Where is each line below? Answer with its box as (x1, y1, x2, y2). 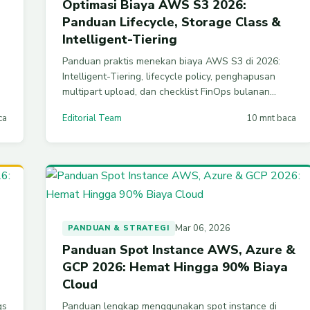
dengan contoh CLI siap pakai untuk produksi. (62, 100, 262, 114)
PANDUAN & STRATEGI (68, 223, 170, 234)
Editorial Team (62, 112, 122, 125)
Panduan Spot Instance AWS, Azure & (62, 241, 295, 259)
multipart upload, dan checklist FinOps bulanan (62, 85, 270, 99)
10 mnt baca (246, 112, 296, 125)
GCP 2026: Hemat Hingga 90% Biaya (62, 259, 288, 276)
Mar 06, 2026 (174, 222, 230, 235)
